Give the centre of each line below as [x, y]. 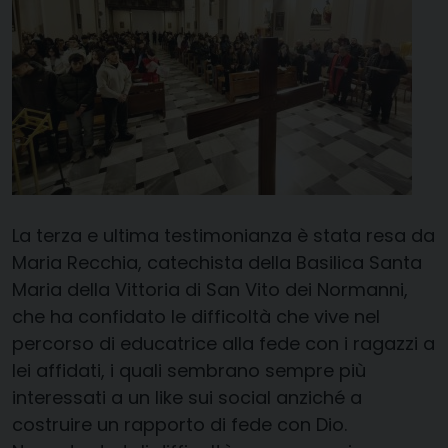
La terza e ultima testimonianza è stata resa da [223, 236]
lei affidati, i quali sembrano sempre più [189, 371]
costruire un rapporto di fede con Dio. [179, 425]
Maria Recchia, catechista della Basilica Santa [217, 263]
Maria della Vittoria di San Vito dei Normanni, [210, 290]
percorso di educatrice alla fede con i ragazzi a [223, 344]
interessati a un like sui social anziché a [187, 398]
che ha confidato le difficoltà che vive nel [196, 317]
